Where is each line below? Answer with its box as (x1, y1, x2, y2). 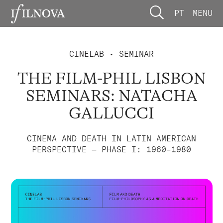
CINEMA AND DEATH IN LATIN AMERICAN (27, 133, 196, 143)
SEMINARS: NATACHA (25, 87, 198, 106)
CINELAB (69, 48, 104, 59)
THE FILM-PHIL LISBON (17, 69, 206, 88)
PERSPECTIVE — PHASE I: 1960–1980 (32, 144, 191, 154)
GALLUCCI (69, 104, 154, 123)
